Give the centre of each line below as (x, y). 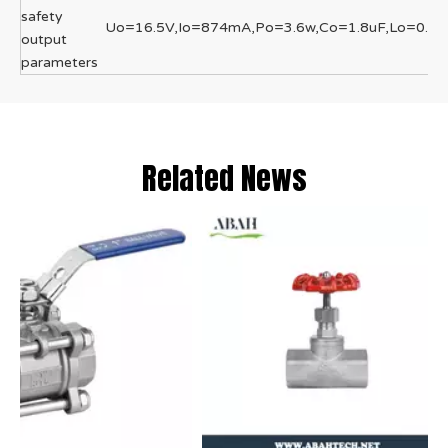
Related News (224, 178)
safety (42, 16)
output (44, 39)
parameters (59, 62)
